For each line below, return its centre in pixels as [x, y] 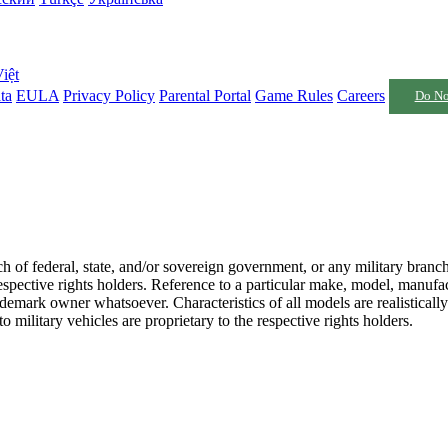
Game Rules [294, 95]
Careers [361, 95]
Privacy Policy [109, 95]
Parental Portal [205, 95]
